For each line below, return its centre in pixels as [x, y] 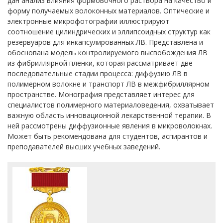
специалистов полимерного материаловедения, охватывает [111, 105]
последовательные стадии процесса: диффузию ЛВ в [98, 73]
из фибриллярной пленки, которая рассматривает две [100, 63]
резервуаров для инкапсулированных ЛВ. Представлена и [105, 42]
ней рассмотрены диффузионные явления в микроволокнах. [110, 126]
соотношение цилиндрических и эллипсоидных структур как [109, 32]
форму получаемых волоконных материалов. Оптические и [109, 11]
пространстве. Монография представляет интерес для [101, 94]
